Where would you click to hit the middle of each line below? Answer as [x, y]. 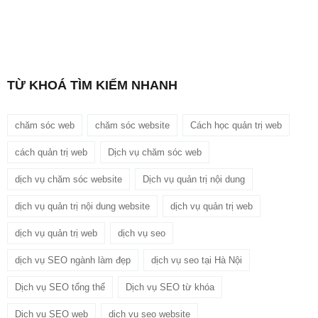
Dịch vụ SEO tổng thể [60, 287]
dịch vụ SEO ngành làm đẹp [73, 261]
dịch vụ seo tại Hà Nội [197, 261]
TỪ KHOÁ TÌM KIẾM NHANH [92, 86]
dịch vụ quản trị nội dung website [82, 207]
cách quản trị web [51, 153]
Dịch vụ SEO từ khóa [170, 287]
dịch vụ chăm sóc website [68, 180]
